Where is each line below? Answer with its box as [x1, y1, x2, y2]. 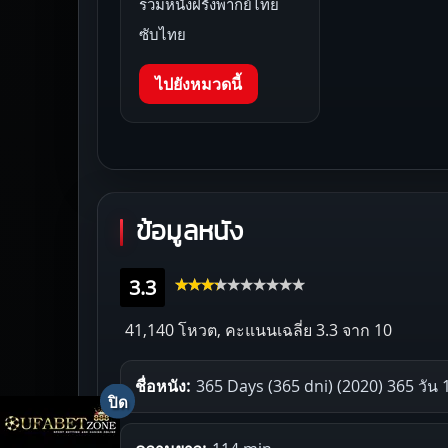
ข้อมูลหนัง [136, 218, 244, 245]
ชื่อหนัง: [135, 374, 190, 397]
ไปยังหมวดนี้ [155, 72, 242, 95]
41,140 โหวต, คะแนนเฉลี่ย [125, 318, 312, 341]
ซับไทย [139, 23, 186, 44]
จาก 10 [338, 318, 392, 341]
